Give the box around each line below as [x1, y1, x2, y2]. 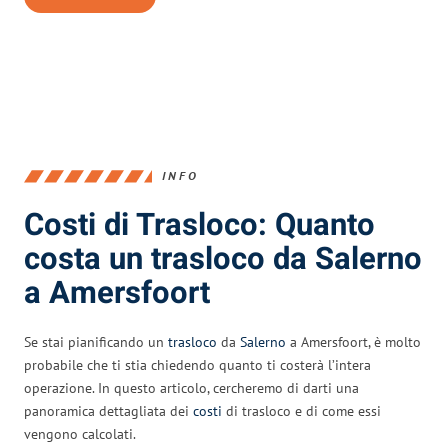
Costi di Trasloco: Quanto [24, 202, 375, 248]
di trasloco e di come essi [222, 401, 381, 420]
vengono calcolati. [24, 424, 136, 443]
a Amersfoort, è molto [286, 332, 421, 351]
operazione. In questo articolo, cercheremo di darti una [24, 378, 359, 397]
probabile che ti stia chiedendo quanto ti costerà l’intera [24, 355, 371, 374]
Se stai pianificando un [24, 332, 168, 351]
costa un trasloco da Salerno [24, 236, 422, 282]
